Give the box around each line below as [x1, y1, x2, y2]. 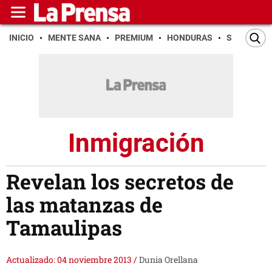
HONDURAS [167, 33, 212, 42]
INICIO [9, 33, 34, 42]
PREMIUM [115, 33, 153, 42]
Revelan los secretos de [6, 168, 234, 195]
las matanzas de [6, 191, 163, 219]
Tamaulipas [6, 214, 122, 242]
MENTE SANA [48, 33, 101, 42]
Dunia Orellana [139, 254, 198, 266]
